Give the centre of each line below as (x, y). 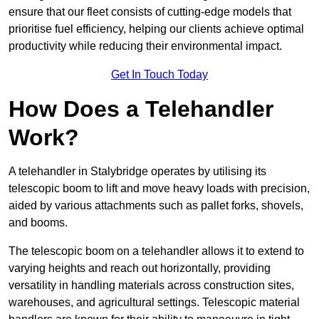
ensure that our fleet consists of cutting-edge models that (150, 12)
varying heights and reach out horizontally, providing (140, 268)
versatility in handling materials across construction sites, (151, 286)
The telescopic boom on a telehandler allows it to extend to (156, 251)
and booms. (38, 223)
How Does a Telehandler (141, 109)
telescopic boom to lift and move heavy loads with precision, (159, 189)
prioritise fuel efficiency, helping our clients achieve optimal (156, 29)
